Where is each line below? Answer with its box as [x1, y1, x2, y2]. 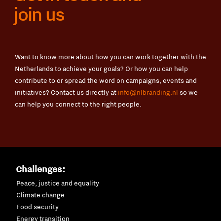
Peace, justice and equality [16, 178, 99, 187]
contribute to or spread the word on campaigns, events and [15, 75, 197, 85]
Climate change [16, 190, 65, 199]
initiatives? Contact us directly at [15, 87, 118, 97]
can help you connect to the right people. [15, 99, 143, 109]
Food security [16, 202, 59, 211]
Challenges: [15, 163, 65, 175]
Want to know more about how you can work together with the [15, 52, 206, 61]
